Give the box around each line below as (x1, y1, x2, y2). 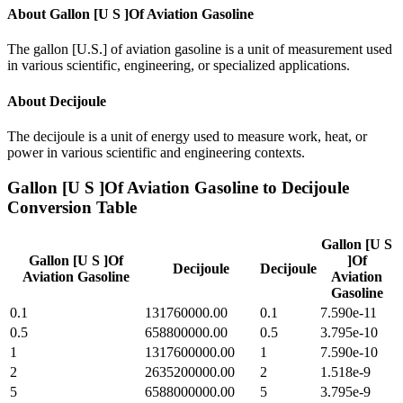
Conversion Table (7, 197, 137, 217)
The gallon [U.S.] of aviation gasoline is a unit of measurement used (7, 41, 392, 58)
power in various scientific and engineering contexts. (7, 144, 305, 160)
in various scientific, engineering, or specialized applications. (7, 58, 350, 74)
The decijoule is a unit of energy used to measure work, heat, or (7, 128, 367, 144)
